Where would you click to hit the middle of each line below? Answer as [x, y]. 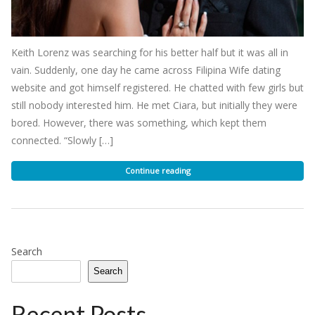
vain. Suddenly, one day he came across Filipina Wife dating [146, 70]
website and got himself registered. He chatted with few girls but [157, 87]
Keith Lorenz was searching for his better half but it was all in [150, 52]
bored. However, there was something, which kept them [139, 122]
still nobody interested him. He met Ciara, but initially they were [154, 105]
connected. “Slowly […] [62, 140]
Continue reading [157, 170]
